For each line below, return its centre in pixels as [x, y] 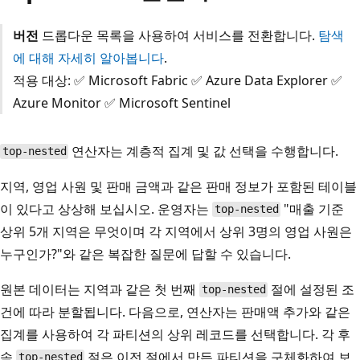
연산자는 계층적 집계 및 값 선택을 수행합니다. [204, 151]
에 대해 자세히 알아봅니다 [88, 57]
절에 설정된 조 [311, 289]
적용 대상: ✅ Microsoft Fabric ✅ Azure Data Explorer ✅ [177, 80]
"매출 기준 [313, 209]
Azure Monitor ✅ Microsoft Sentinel [121, 102]
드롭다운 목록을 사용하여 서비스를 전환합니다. [178, 35]
